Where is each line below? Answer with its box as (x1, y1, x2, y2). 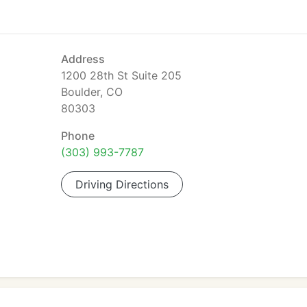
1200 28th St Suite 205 (61, 69, 182, 82)
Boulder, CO (61, 85, 123, 99)
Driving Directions (75, 177, 169, 191)
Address (61, 52, 105, 66)
